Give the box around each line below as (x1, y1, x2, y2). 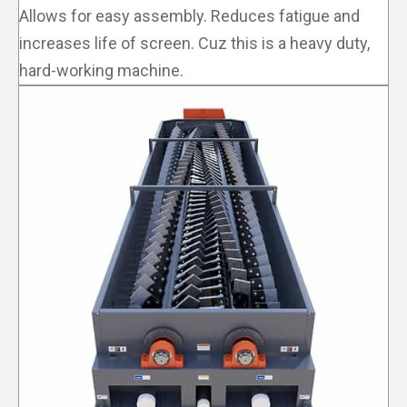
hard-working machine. (19, 61, 184, 81)
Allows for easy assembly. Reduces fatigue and (19, 6, 360, 26)
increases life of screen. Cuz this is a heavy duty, (19, 34, 370, 54)
